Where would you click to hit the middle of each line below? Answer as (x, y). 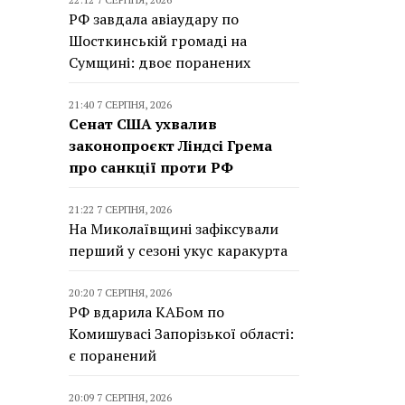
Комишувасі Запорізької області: (181, 334)
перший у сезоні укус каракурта (178, 250)
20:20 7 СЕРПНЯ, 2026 (120, 292)
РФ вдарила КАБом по (146, 312)
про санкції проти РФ (151, 167)
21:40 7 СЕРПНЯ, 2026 (120, 104)
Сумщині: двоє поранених (160, 62)
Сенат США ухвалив (143, 124)
